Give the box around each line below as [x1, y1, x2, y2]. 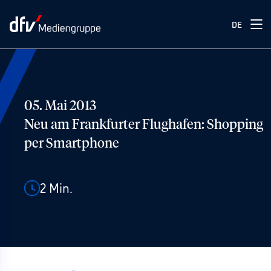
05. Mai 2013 [24, 100, 96, 113]
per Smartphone [24, 137, 119, 151]
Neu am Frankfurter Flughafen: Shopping [24, 119, 263, 132]
